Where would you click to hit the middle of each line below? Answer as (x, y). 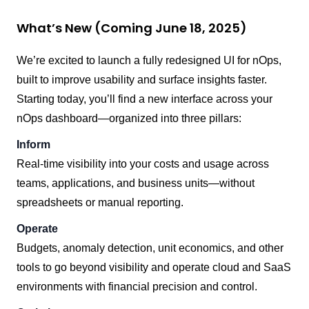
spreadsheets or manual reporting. (101, 202)
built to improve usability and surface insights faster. (142, 80)
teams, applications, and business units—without (136, 183)
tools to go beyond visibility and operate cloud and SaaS (154, 267)
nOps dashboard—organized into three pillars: (129, 118)
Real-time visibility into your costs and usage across (143, 164)
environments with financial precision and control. (137, 287)
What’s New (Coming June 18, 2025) (132, 28)
